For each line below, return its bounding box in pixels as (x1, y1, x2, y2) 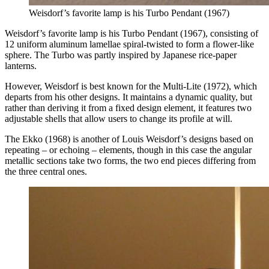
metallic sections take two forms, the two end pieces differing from (5, 155, 256, 166)
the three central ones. (5, 166, 87, 177)
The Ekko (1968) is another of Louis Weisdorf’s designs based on (5, 133, 253, 144)
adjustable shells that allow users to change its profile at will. (5, 113, 232, 124)
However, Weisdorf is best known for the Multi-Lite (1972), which (5, 80, 257, 91)
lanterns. (5, 60, 37, 71)
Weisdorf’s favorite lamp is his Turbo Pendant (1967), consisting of (5, 28, 258, 38)
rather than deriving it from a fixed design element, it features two (5, 102, 252, 113)
